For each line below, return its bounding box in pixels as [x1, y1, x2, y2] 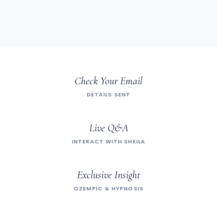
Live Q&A [89, 122, 128, 135]
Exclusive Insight [77, 169, 140, 182]
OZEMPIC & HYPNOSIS [74, 185, 143, 193]
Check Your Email [75, 75, 142, 88]
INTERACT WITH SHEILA [72, 138, 145, 146]
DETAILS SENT [86, 91, 131, 99]
